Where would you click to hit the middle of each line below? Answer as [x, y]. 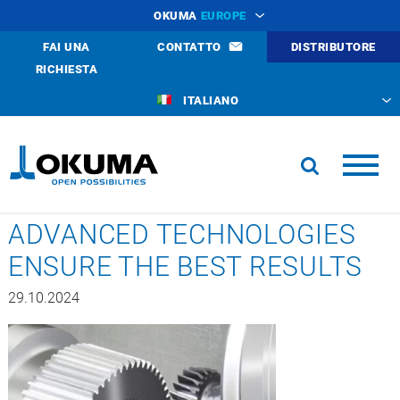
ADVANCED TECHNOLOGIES [182, 234]
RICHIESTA [67, 69]
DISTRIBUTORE [333, 47]
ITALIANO [211, 100]
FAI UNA [67, 47]
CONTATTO [189, 47]
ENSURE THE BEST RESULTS [185, 267]
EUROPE [223, 16]
